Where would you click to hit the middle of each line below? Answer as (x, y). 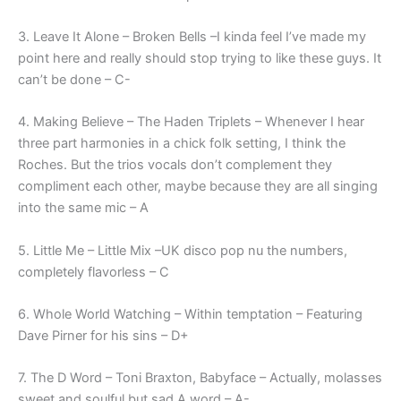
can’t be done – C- (74, 79)
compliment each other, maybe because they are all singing (198, 187)
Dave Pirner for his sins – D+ (103, 335)
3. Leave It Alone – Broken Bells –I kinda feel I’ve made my (192, 36)
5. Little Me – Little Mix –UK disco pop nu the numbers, (183, 250)
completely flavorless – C (94, 272)
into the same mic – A (83, 208)
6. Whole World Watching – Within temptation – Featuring (190, 314)
